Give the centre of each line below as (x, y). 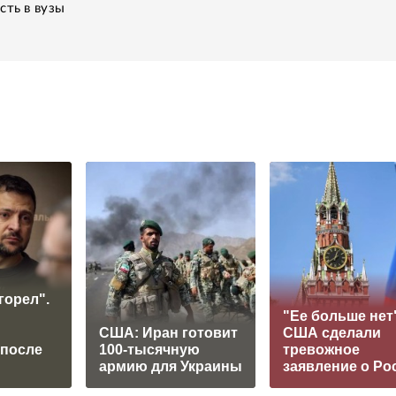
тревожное (321, 349)
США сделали (332, 332)
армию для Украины (171, 366)
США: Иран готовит (168, 332)
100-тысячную (149, 349)
